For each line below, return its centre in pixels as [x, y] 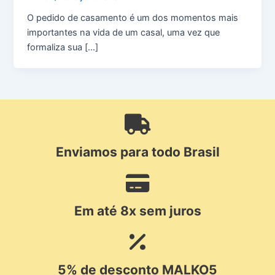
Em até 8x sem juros [137, 211]
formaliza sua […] [63, 47]
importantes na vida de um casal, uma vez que [124, 32]
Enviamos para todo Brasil [137, 152]
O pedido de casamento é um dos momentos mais [133, 17]
